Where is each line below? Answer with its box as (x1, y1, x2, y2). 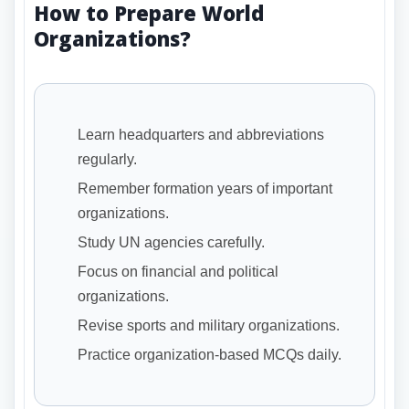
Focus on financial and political (78, 264, 278, 280)
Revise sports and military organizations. (78, 318, 340, 334)
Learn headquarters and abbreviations (78, 127, 324, 143)
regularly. (78, 152, 137, 168)
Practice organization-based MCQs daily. (78, 347, 341, 363)
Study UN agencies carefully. (78, 235, 265, 251)
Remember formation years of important (78, 181, 332, 197)
